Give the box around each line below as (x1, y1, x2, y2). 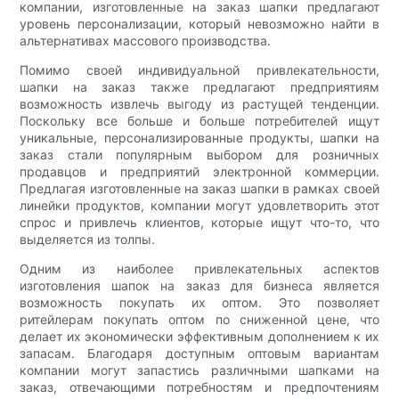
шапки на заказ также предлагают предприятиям (20, 79, 379, 95)
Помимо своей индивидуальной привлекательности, (20, 62, 379, 78)
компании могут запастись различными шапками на (20, 362, 379, 379)
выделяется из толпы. (20, 232, 156, 248)
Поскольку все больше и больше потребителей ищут (20, 113, 379, 129)
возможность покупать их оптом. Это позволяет (20, 295, 379, 311)
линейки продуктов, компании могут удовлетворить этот (20, 198, 379, 214)
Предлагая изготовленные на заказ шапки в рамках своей (20, 181, 379, 197)
